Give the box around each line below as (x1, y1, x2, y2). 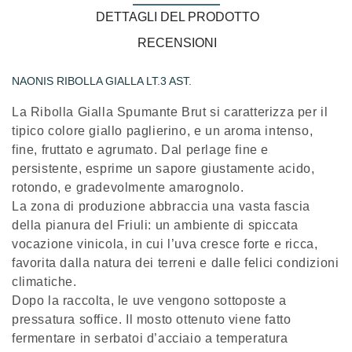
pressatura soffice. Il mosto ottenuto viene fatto (12, 313, 291, 327)
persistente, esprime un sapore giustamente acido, (12, 162, 315, 176)
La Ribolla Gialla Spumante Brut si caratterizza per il (12, 105, 328, 119)
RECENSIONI (137, 36, 218, 50)
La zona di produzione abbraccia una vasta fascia (12, 200, 310, 214)
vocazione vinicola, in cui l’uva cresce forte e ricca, (12, 237, 318, 251)
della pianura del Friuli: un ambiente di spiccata (12, 218, 299, 233)
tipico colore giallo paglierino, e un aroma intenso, (12, 124, 313, 138)
